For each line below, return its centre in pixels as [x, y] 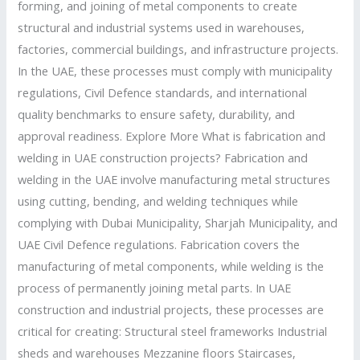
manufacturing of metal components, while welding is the [171, 266]
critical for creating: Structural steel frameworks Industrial [173, 331]
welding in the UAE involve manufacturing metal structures [174, 179]
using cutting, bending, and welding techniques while [158, 200]
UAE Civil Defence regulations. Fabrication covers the [159, 244]
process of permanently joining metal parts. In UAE [155, 287]
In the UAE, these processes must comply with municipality [175, 70]
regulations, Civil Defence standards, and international [163, 92]
